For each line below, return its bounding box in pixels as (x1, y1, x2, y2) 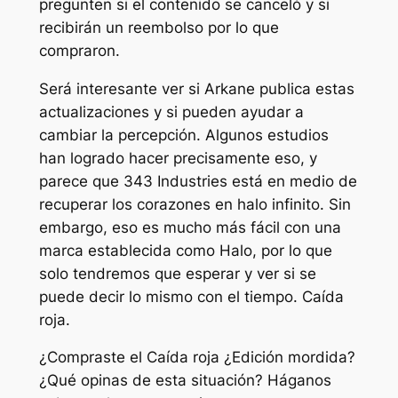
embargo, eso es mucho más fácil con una (38, 218, 341, 236)
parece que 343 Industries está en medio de (38, 171, 357, 190)
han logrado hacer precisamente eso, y (38, 148, 317, 167)
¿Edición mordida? (219, 348, 355, 367)
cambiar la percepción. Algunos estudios (38, 125, 329, 144)
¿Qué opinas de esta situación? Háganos (38, 371, 331, 390)
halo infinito (236, 195, 320, 213)
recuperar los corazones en (38, 195, 237, 213)
